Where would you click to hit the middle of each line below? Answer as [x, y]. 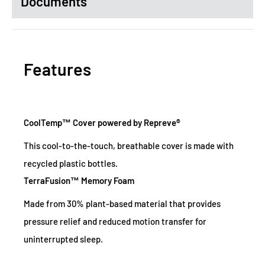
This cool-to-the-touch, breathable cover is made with [129, 146]
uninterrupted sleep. [63, 239]
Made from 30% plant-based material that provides [122, 204]
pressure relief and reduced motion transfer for [115, 222]
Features [57, 69]
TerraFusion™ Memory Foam [79, 181]
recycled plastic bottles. [71, 164]
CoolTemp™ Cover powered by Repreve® [102, 123]
